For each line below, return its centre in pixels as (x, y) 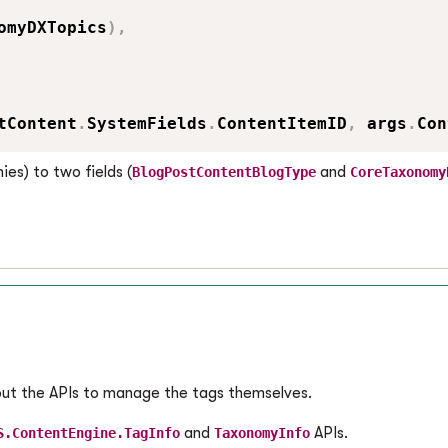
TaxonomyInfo (262, 433)
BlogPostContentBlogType (224, 172)
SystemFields (147, 123)
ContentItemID (282, 123)
